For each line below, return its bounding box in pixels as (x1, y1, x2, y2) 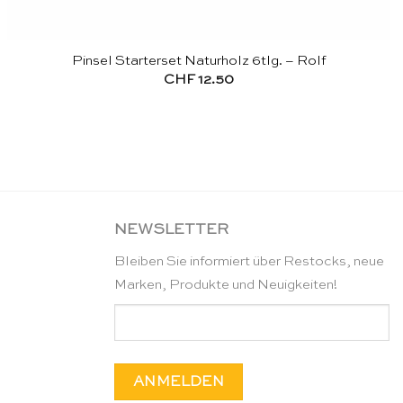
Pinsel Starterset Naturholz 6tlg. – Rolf (71, 53, 326, 67)
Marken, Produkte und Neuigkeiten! (114, 277, 337, 291)
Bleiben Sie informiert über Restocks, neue (114, 254, 384, 268)
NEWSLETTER (114, 222, 228, 238)
